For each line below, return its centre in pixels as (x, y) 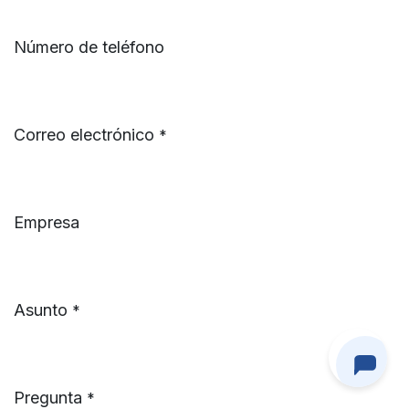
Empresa (47, 222)
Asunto (41, 310)
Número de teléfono (89, 47)
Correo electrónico (84, 135)
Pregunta (48, 398)
